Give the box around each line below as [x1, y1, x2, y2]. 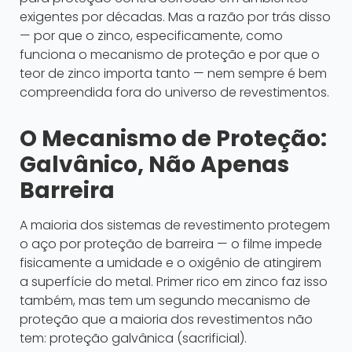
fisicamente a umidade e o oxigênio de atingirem [20, 254, 321, 273]
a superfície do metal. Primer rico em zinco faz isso [20, 273, 328, 291]
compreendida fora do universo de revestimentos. [20, 83, 329, 102]
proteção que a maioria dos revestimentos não [20, 310, 313, 329]
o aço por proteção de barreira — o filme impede [20, 235, 322, 254]
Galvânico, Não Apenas [20, 149, 289, 181]
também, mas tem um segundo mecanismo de [20, 291, 310, 310]
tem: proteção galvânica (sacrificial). [20, 329, 247, 348]
